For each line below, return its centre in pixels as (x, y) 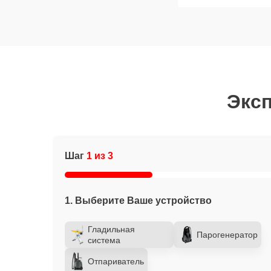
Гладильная (111, 229)
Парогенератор (227, 235)
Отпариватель (116, 261)
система (104, 240)
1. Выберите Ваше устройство (138, 201)
